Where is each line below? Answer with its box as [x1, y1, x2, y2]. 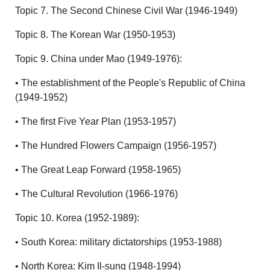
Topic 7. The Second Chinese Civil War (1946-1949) [15, 5, 238, 16]
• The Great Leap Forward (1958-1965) [15, 165, 181, 175]
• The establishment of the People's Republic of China [15, 78, 246, 89]
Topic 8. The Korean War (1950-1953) [15, 30, 176, 40]
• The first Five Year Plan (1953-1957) [15, 116, 177, 127]
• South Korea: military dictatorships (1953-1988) [15, 237, 222, 248]
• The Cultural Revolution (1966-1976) [15, 189, 178, 199]
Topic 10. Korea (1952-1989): [15, 213, 140, 224]
